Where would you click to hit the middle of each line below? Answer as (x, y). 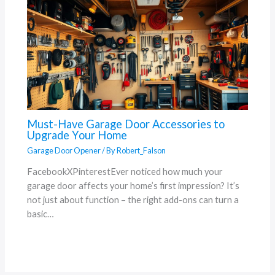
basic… (41, 214)
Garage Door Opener (64, 150)
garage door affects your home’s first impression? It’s (134, 186)
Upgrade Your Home (77, 135)
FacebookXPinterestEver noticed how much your (125, 172)
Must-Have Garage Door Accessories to (126, 124)
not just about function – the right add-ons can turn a (133, 200)
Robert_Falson (141, 150)
